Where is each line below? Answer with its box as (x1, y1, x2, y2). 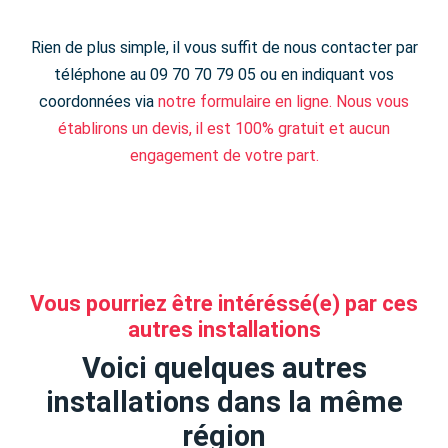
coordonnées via (39, 91, 158, 111)
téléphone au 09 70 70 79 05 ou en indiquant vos (54, 64, 394, 84)
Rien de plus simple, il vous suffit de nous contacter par (30, 37, 418, 57)
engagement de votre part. (129, 145, 319, 165)
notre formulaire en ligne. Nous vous (158, 91, 409, 111)
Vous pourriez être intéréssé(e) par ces (30, 290, 418, 316)
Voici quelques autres (81, 350, 367, 385)
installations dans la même (45, 384, 403, 419)
